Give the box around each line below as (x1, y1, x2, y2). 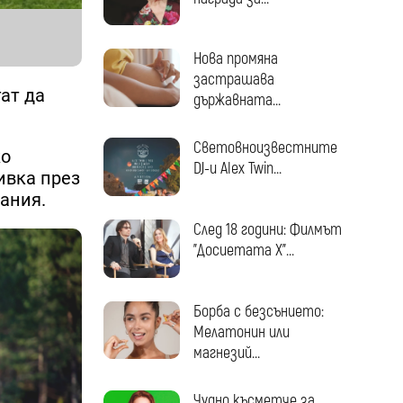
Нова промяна (193, 49, 278, 70)
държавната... (193, 90, 281, 112)
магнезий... (193, 342, 260, 363)
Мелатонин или (193, 321, 290, 343)
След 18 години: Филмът (193, 219, 342, 241)
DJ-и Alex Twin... (193, 158, 282, 180)
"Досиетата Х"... (193, 240, 294, 262)
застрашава (193, 69, 274, 91)
